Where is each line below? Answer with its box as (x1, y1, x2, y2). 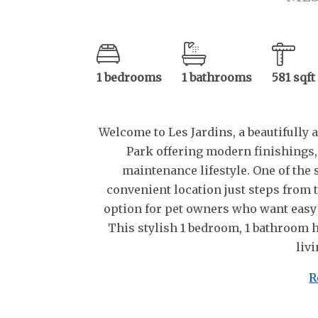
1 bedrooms (97, 70, 162, 85)
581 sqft (272, 70, 315, 85)
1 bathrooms (182, 70, 252, 85)
